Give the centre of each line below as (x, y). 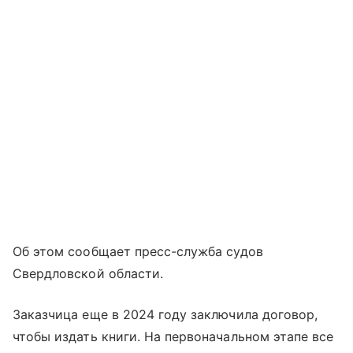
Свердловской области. (88, 274)
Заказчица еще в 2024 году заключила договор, (165, 315)
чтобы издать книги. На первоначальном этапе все (173, 337)
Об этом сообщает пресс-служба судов (138, 252)
